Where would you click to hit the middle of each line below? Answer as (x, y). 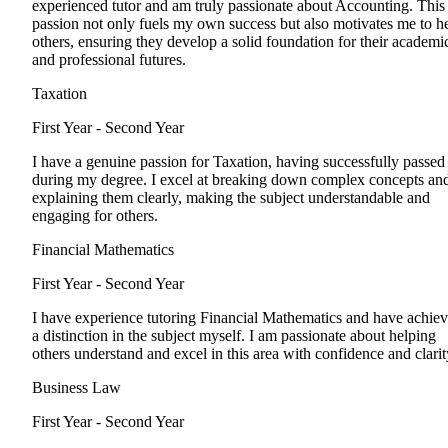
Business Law (76, 388)
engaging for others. (95, 216)
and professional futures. (109, 60)
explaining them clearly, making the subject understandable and (231, 198)
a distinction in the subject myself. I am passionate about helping (234, 336)
